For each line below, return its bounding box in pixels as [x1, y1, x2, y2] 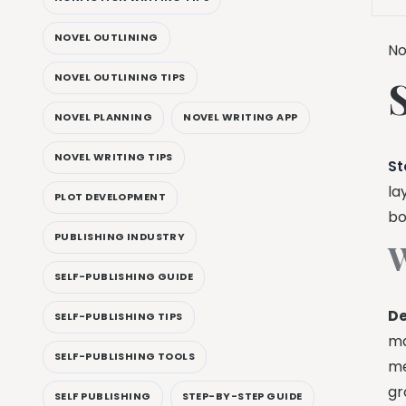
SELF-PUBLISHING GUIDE [54, 269, 194, 285]
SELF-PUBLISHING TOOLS [54, 349, 196, 364]
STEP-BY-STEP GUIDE [181, 389, 303, 404]
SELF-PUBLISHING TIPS [54, 309, 183, 324]
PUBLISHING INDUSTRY [54, 229, 186, 245]
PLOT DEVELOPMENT [54, 189, 167, 205]
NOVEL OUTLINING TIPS [54, 70, 186, 85]
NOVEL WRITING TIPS [54, 150, 173, 165]
